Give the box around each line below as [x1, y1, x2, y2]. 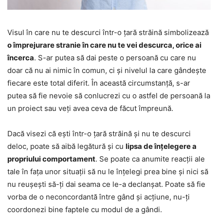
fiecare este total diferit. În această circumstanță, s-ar [7, 78, 190, 88]
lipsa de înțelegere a [126, 141, 197, 151]
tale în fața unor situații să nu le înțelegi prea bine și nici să [7, 166, 208, 176]
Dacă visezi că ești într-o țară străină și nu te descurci [7, 128, 191, 138]
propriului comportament [7, 154, 95, 163]
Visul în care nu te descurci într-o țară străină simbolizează [7, 27, 209, 37]
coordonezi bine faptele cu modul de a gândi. [7, 204, 162, 214]
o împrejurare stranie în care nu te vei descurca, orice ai [7, 40, 201, 50]
